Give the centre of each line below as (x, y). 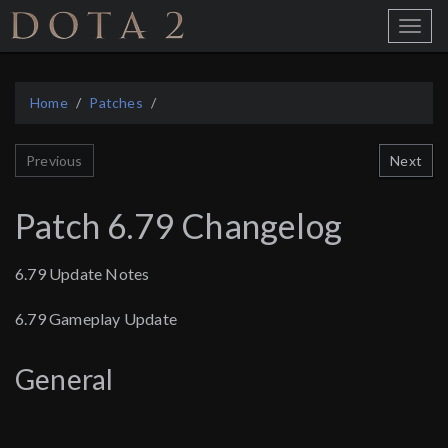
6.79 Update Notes (82, 274)
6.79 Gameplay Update (96, 319)
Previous (54, 161)
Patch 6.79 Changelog (178, 226)
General (64, 379)
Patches (116, 102)
